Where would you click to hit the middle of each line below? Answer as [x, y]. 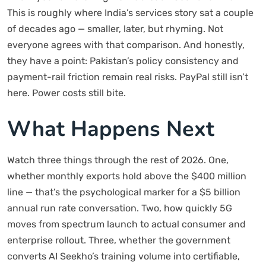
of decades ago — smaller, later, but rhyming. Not [115, 29]
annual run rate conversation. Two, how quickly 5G [120, 208]
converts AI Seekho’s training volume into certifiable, [123, 256]
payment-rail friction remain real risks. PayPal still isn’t [128, 77]
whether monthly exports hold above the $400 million [127, 176]
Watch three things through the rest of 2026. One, [118, 160]
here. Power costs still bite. [66, 93]
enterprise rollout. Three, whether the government [119, 240]
